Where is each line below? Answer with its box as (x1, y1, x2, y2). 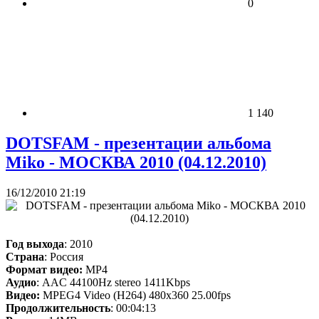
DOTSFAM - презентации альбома (6, 134, 271, 153)
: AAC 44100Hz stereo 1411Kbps (36, 276, 190, 289)
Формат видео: (6, 263, 83, 276)
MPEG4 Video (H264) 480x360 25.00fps (40, 289, 231, 302)
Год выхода (6, 238, 64, 251)
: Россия (44, 251, 83, 263)
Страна (6, 251, 44, 263)
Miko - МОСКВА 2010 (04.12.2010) (6, 153, 266, 172)
